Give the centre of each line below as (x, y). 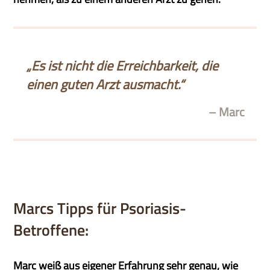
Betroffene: (51, 230)
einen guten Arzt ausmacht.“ (105, 84)
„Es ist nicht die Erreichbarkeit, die (122, 66)
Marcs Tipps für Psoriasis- (100, 208)
